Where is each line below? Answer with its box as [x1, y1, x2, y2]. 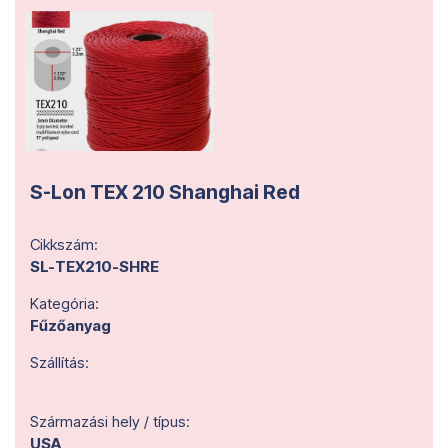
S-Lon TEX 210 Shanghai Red [30, 180, 300, 204]
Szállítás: [30, 353, 89, 372]
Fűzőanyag [30, 316, 111, 335]
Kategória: [30, 294, 99, 313]
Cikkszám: [30, 235, 98, 254]
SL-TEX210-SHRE [30, 257, 159, 276]
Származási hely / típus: [30, 412, 190, 431]
